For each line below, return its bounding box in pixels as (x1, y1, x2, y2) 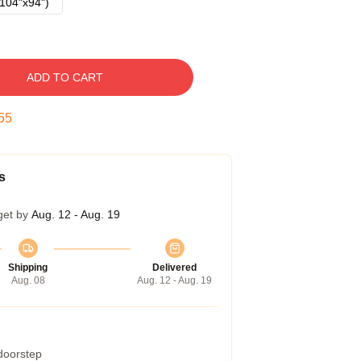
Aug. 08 (10, 275, 45, 286)
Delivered (152, 262, 197, 273)
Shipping (8, 262, 48, 273)
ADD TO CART (26, 71, 103, 84)
